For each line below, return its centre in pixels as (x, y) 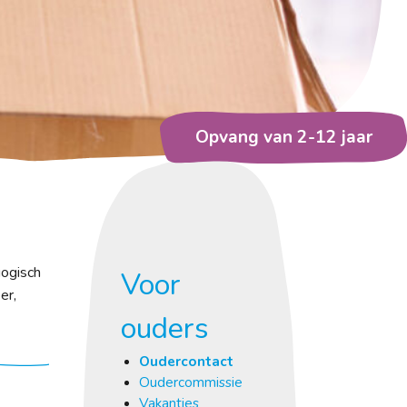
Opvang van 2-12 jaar (283, 137)
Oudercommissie (190, 382)
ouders (164, 328)
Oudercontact (186, 361)
